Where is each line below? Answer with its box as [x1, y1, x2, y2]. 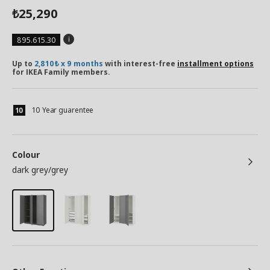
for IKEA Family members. [12, 67, 110, 77]
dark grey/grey [12, 164, 68, 175]
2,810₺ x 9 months [34, 58, 103, 69]
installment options [177, 58, 254, 69]
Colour [12, 149, 40, 160]
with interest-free [103, 58, 177, 69]
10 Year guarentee [32, 105, 94, 115]
